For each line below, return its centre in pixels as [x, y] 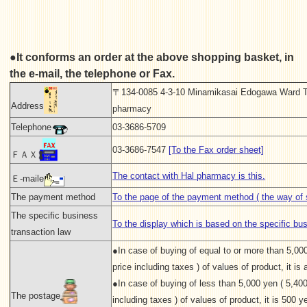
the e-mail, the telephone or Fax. [93, 73]
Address [28, 106]
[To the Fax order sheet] [217, 149]
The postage [36, 295]
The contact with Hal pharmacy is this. [189, 175]
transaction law [41, 232]
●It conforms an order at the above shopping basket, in [152, 57]
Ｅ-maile [28, 178]
